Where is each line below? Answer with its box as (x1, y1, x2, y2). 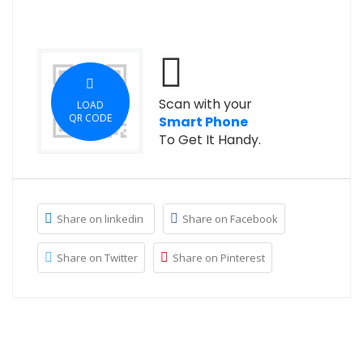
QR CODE (68, 111, 112, 126)
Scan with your (159, 95, 252, 114)
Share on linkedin (57, 211, 143, 227)
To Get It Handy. (159, 130, 261, 150)
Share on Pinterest (173, 250, 265, 266)
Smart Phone (159, 113, 248, 132)
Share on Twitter (57, 250, 138, 266)
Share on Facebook (182, 211, 278, 227)
